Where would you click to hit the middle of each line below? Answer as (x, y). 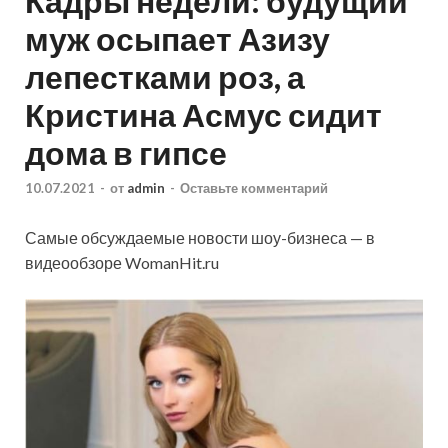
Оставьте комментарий (254, 188)
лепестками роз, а (165, 76)
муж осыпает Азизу (177, 38)
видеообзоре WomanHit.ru (122, 263)
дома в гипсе (126, 152)
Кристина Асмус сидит (203, 114)
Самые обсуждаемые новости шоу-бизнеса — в (200, 238)
